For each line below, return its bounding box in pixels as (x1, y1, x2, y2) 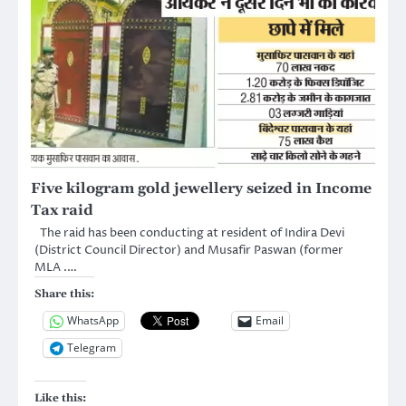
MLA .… (34, 258, 77, 275)
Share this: (34, 286, 94, 301)
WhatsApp (67, 313, 119, 329)
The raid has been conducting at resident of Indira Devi (34, 224, 344, 241)
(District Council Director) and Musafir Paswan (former (34, 241, 343, 258)
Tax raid (31, 200, 93, 219)
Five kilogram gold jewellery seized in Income (31, 179, 372, 198)
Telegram (67, 340, 116, 356)
